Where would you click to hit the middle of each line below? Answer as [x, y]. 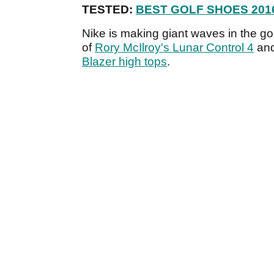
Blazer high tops [124, 62]
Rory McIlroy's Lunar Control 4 [174, 48]
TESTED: [109, 10]
